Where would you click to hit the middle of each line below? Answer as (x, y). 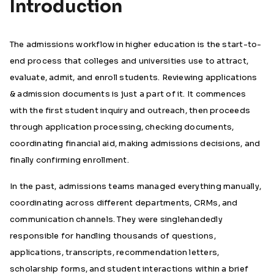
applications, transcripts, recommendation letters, (115, 252)
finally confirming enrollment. (69, 160)
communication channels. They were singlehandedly (116, 219)
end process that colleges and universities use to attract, (129, 61)
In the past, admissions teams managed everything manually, (136, 186)
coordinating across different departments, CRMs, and (124, 203)
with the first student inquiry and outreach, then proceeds (130, 110)
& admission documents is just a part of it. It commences (128, 94)
